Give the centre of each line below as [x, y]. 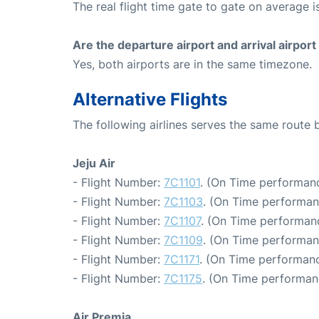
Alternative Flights [150, 99]
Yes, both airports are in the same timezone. [192, 64]
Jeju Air [94, 163]
